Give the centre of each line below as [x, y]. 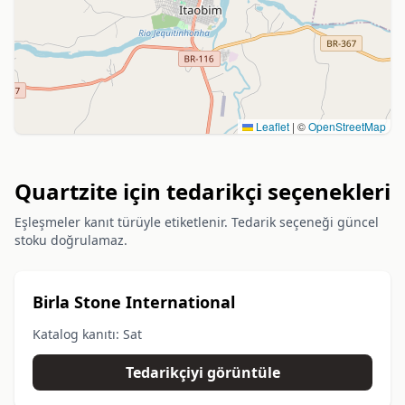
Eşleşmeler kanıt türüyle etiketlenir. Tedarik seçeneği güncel [197, 222]
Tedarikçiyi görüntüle [202, 372]
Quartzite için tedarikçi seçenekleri [202, 191]
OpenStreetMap [347, 126]
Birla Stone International [134, 302]
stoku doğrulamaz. [71, 240]
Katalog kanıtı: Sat [87, 334]
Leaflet [271, 126]
